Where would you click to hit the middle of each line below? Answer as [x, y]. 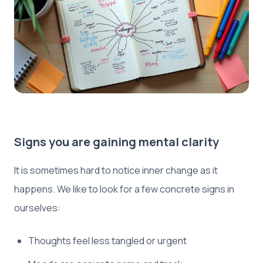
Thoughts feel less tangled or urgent [107, 240]
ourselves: [37, 208]
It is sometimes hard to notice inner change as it [116, 170]
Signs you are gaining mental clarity [117, 141]
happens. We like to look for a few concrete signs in [124, 189]
